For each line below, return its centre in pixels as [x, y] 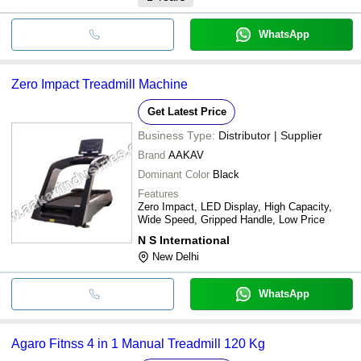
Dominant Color [174, 174]
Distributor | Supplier [270, 135]
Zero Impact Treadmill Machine [100, 84]
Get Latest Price [187, 111]
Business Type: [176, 135]
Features [158, 193]
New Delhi [176, 256]
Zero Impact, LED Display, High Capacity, [235, 206]
